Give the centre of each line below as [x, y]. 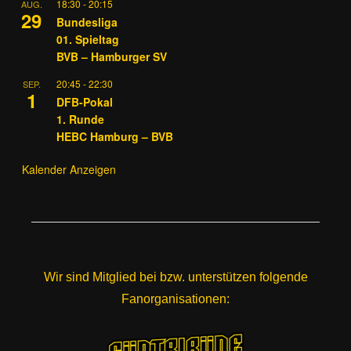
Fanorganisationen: [175, 299]
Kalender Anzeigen [69, 169]
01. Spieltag [88, 39]
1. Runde [80, 119]
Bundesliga [87, 22]
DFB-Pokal [85, 101]
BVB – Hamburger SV [112, 56]
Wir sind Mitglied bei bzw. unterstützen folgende [175, 277]
